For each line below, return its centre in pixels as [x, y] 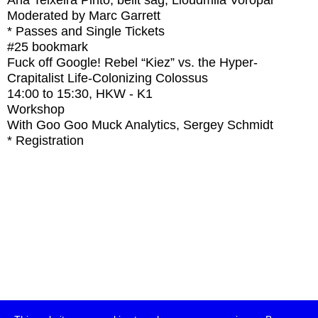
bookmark [60, 47]
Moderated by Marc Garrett [84, 16]
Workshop [36, 109]
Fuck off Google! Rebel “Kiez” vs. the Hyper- [132, 62]
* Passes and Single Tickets [86, 31]
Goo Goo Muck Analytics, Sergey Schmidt [155, 125]
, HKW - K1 [121, 94]
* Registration [45, 141]
